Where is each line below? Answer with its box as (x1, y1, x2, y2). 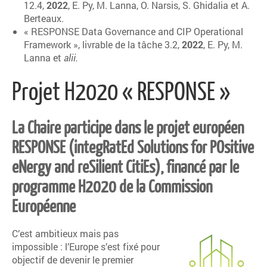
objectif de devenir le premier (12, 253, 133, 266)
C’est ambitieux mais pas (12, 227, 119, 240)
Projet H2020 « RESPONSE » (12, 75, 230, 105)
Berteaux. (24, 12, 64, 24)
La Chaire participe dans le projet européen (12, 116, 244, 137)
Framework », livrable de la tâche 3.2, (24, 38, 182, 51)
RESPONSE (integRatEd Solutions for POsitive (12, 136, 254, 157)
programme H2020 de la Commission (12, 175, 212, 196)
